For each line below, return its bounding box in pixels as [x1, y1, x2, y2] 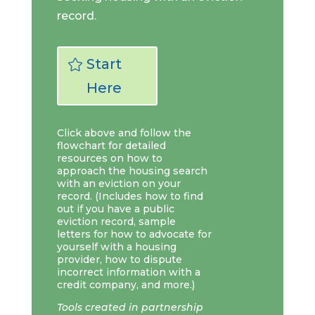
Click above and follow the [56, 127, 191, 139]
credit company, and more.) [56, 278, 195, 291]
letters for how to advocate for [56, 228, 212, 240]
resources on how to [56, 152, 162, 165]
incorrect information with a [56, 266, 200, 278]
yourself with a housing [56, 240, 176, 253]
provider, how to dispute [56, 253, 182, 266]
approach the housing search [56, 165, 207, 177]
